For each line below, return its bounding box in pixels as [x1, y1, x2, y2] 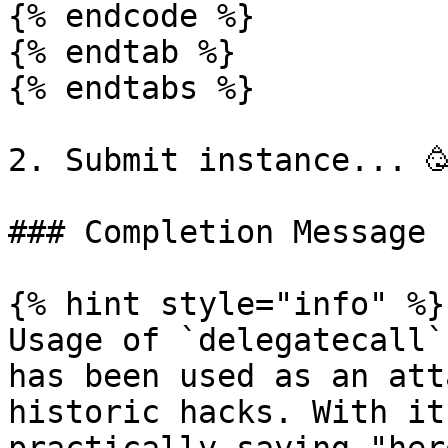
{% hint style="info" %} [8, 286, 445, 322]
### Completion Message [8, 214, 426, 250]
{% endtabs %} [8, 70, 255, 106]
